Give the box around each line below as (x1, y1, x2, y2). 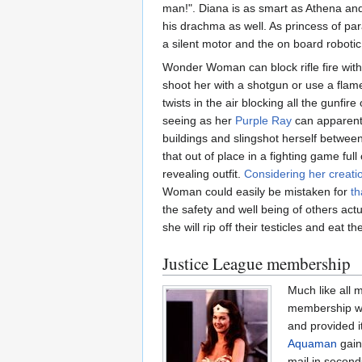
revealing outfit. (162, 166, 244, 180)
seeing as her (162, 113, 235, 127)
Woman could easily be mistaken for (162, 184, 351, 198)
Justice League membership (162, 251, 351, 275)
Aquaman (287, 336, 337, 350)
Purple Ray (235, 113, 292, 127)
